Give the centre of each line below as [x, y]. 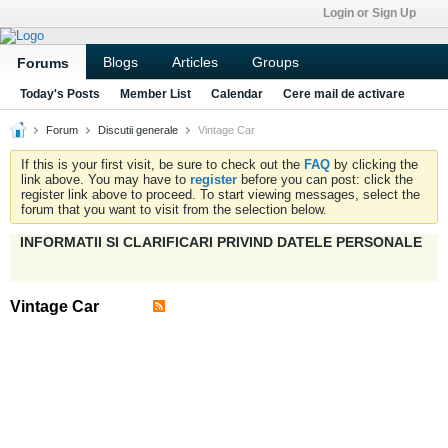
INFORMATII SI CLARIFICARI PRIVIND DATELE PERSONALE [221, 242]
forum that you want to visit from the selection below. [174, 209]
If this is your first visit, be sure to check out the [162, 164]
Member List [155, 94]
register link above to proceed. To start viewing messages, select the [220, 194]
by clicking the [374, 164]
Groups [275, 62]
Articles [195, 62]
